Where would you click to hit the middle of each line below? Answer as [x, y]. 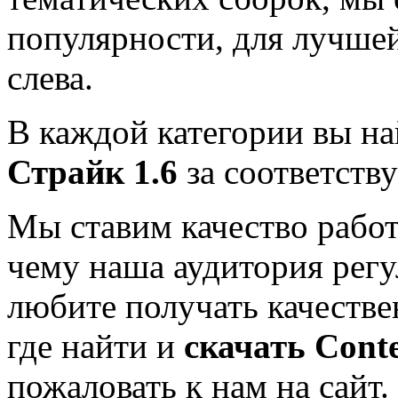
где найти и [96, 346]
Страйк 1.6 [92, 171]
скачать [245, 346]
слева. [50, 77]
